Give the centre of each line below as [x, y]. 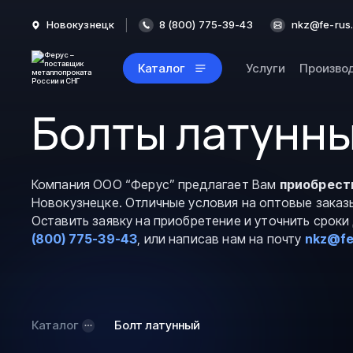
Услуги [265, 68]
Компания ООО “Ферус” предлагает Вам [155, 185]
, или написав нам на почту [221, 240]
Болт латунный [157, 325]
